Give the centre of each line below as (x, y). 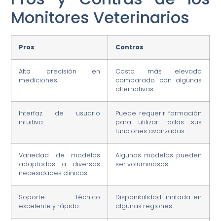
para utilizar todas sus (159, 122)
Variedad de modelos (60, 155)
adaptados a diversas (60, 164)
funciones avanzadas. (151, 131)
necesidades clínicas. (54, 173)
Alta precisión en (60, 71)
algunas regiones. (145, 206)
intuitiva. (32, 122)
